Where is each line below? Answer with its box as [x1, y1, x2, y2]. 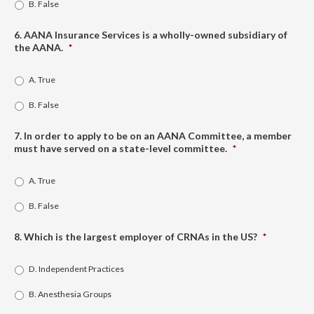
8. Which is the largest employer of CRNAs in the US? [14, 230, 257, 243]
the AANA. [14, 41, 63, 53]
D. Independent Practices [29, 263, 124, 274]
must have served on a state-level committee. [14, 142, 227, 154]
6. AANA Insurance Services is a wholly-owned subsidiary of [14, 28, 287, 41]
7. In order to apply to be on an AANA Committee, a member [14, 129, 292, 142]
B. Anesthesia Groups [29, 288, 111, 299]
